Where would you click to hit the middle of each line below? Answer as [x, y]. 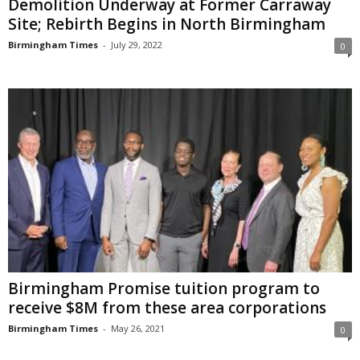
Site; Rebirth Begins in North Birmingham [167, 25]
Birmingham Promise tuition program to [164, 288]
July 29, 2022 [137, 45]
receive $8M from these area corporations [167, 307]
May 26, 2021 [138, 328]
